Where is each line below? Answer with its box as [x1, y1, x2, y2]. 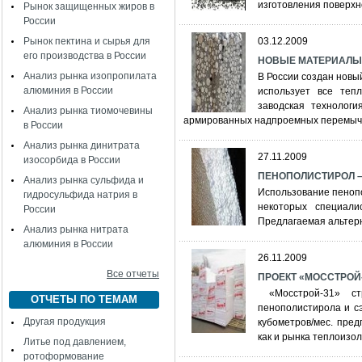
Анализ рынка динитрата [23, 140, 140, 151]
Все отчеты [107, 268, 159, 280]
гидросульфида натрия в [23, 189, 137, 200]
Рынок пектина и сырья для [23, 36, 150, 47]
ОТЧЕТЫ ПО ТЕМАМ [31, 293, 137, 305]
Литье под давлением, [23, 336, 126, 347]
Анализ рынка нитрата [23, 224, 128, 235]
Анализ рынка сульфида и [23, 175, 144, 186]
